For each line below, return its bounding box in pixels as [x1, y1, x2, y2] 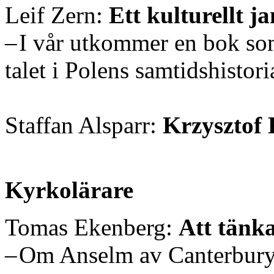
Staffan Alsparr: [5, 111, 163, 138]
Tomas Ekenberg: [5, 213, 179, 240]
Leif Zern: [5, 1, 109, 28]
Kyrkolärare [5, 176, 133, 203]
